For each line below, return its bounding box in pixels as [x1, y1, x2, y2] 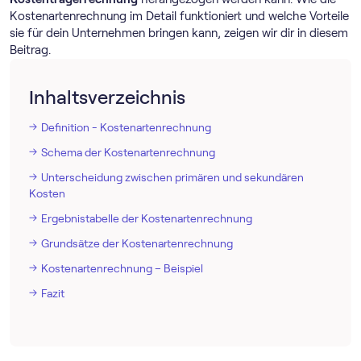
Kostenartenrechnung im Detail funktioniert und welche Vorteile [10, 10, 349, 23]
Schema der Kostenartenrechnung [41, 146, 215, 159]
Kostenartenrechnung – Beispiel [41, 262, 203, 275]
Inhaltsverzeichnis [29, 86, 185, 108]
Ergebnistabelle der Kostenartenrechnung [41, 212, 252, 225]
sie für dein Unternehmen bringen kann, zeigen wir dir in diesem [10, 27, 348, 39]
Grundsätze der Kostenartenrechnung [41, 237, 233, 250]
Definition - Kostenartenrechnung [41, 121, 211, 134]
